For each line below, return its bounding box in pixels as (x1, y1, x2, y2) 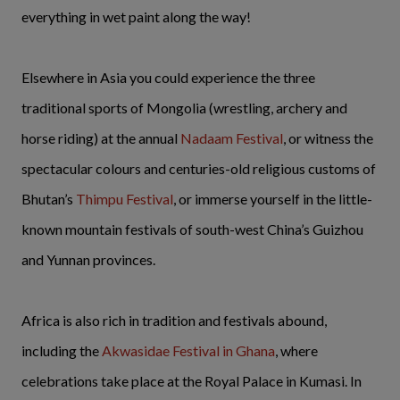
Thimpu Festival (76, 189, 173, 207)
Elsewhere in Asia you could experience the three (21, 68, 315, 86)
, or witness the (283, 129, 373, 146)
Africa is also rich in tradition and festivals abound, (21, 311, 327, 329)
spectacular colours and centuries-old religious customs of (21, 159, 376, 177)
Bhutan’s (21, 189, 76, 207)
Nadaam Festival (180, 129, 283, 146)
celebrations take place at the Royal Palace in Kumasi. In (21, 371, 362, 389)
